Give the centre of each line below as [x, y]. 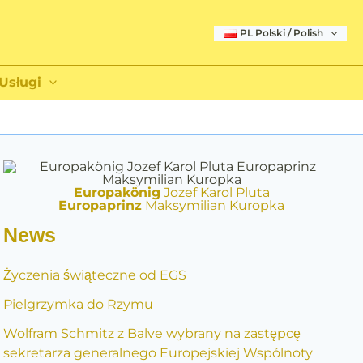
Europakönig [117, 192]
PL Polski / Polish [281, 33]
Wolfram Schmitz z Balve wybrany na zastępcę [152, 333]
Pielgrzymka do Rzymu [78, 304]
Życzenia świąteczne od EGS [94, 275]
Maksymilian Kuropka [214, 205]
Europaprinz [100, 205]
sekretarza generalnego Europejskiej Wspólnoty [158, 353]
